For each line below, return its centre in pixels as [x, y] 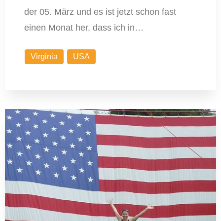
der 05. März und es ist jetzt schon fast [100, 12]
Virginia [44, 57]
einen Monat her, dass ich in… [84, 28]
